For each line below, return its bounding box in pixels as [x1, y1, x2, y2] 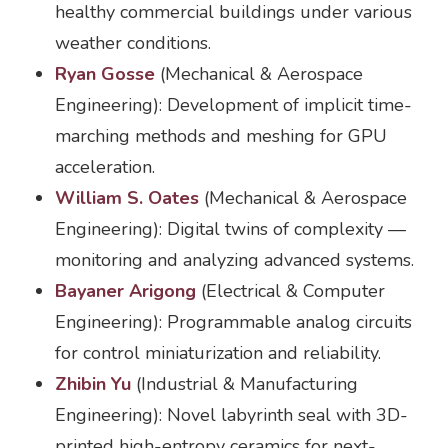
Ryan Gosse [55, 62, 155, 86]
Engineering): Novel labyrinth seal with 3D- [55, 403, 408, 427]
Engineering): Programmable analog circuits [55, 310, 412, 334]
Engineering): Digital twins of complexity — [55, 217, 406, 241]
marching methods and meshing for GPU [55, 124, 387, 148]
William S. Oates [55, 186, 199, 210]
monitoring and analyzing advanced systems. [55, 248, 414, 272]
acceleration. [55, 155, 155, 179]
